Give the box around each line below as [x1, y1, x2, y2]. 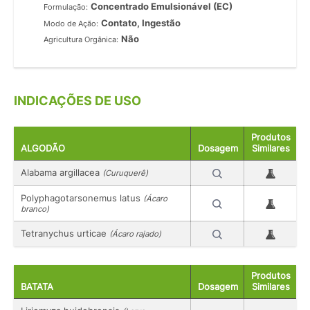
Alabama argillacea [21, 167, 102, 179]
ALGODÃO [21, 143, 65, 154]
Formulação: [44, 1, 89, 12]
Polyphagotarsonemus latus [21, 192, 143, 204]
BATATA [21, 281, 53, 292]
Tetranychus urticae [21, 228, 109, 239]
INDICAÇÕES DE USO [14, 93, 141, 108]
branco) [21, 204, 49, 215]
